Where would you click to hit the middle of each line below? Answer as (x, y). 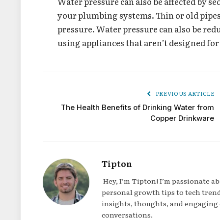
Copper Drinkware (182, 118)
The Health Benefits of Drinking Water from (137, 108)
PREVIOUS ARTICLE (184, 94)
